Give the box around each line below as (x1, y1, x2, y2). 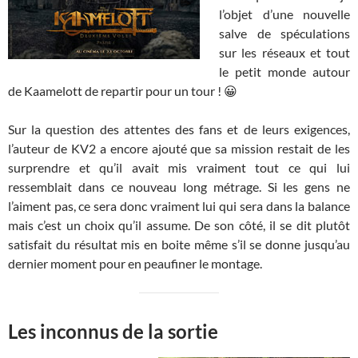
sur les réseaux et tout (219, 44, 350, 60)
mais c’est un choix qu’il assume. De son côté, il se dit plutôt (8, 217, 350, 233)
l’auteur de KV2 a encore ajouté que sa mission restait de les (8, 140, 350, 156)
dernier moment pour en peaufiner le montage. (8, 255, 262, 271)
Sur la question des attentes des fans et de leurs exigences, (8, 121, 350, 137)
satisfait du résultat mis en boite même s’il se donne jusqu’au (8, 236, 350, 252)
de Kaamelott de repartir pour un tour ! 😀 (8, 82, 237, 98)
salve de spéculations (219, 25, 350, 41)
